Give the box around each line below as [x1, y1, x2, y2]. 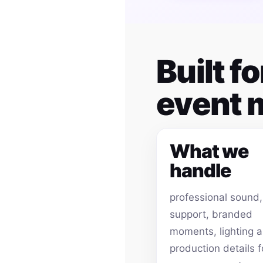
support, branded [170, 208, 253, 221]
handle [170, 159, 231, 183]
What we [170, 140, 248, 163]
